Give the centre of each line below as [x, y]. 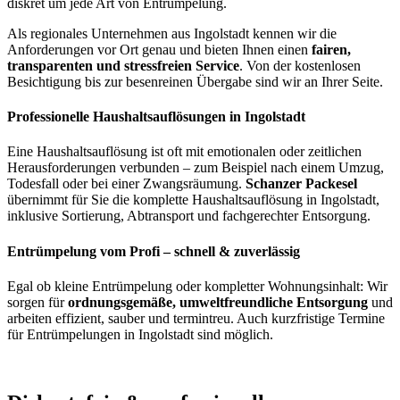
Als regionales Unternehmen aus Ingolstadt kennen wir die [172, 33]
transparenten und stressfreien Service [123, 65]
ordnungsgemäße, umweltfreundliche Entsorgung [218, 302]
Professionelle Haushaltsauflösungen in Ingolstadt [156, 117]
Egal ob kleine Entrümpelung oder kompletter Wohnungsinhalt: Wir [197, 286]
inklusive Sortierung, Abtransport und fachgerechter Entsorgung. [189, 216]
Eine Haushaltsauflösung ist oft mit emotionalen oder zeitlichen [184, 152]
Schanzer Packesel [301, 184]
